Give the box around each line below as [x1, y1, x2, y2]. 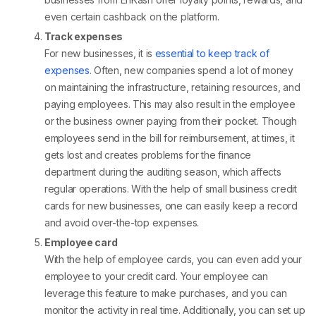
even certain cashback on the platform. [44, 11, 219, 23]
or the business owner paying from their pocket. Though [44, 115, 297, 128]
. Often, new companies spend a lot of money [89, 64, 293, 77]
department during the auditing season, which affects [44, 166, 281, 178]
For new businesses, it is [44, 47, 155, 60]
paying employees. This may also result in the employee [44, 98, 296, 111]
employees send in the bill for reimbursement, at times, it [44, 132, 295, 145]
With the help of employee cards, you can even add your [44, 253, 302, 266]
